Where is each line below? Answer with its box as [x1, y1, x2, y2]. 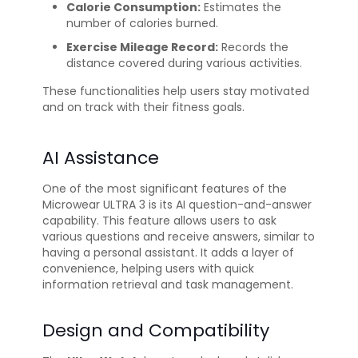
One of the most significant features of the [42, 181, 287, 197]
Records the [218, 39, 288, 56]
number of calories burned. [66, 15, 218, 32]
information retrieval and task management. [42, 276, 293, 293]
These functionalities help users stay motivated [42, 83, 309, 100]
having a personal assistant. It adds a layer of [42, 245, 294, 261]
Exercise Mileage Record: [66, 39, 218, 56]
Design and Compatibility [42, 318, 269, 344]
